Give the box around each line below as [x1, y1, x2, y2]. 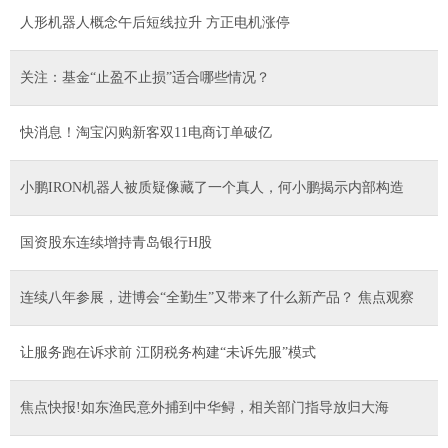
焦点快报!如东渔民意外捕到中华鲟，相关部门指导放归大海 [20, 399, 389, 415]
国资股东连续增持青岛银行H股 [20, 234, 212, 250]
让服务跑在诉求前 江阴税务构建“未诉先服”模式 [20, 344, 316, 360]
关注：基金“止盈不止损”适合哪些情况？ [20, 69, 270, 85]
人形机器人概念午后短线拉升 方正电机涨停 [20, 14, 290, 30]
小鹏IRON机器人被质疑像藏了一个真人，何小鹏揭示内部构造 [20, 179, 404, 195]
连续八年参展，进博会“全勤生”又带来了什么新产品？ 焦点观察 [20, 289, 414, 305]
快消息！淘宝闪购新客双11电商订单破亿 [20, 124, 272, 140]
